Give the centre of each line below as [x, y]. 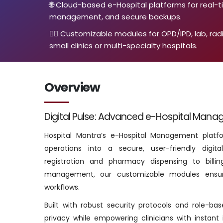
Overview [72, 87]
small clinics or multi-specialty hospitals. [123, 46]
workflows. [62, 187]
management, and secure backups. [115, 17]
